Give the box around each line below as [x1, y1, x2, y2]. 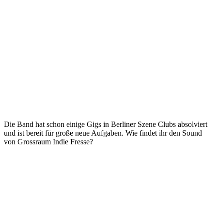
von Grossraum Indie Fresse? [4, 137, 93, 146]
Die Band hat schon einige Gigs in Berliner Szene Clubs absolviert [4, 120, 207, 128]
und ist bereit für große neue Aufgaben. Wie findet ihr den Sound [4, 128, 202, 137]
